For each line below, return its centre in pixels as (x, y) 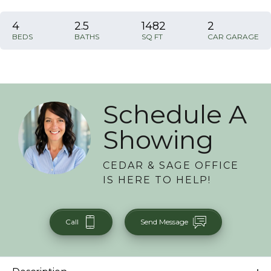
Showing (158, 139)
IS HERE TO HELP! (157, 180)
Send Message (164, 221)
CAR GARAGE (233, 36)
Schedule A (175, 114)
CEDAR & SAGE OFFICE (171, 165)
